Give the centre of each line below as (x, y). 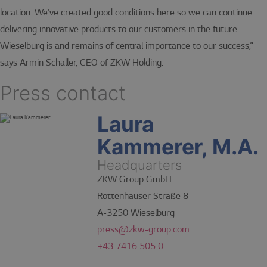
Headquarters (140, 165)
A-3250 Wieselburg (136, 213)
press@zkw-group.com (144, 230)
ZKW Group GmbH (135, 180)
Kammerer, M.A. (178, 147)
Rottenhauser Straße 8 (143, 196)
